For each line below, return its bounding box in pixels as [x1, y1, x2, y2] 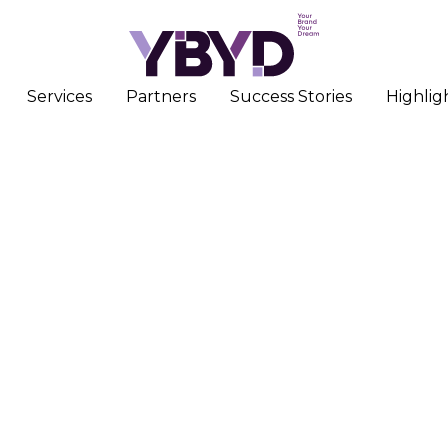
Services [27, 87, 92, 106]
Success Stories [230, 87, 352, 106]
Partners [126, 87, 196, 106]
